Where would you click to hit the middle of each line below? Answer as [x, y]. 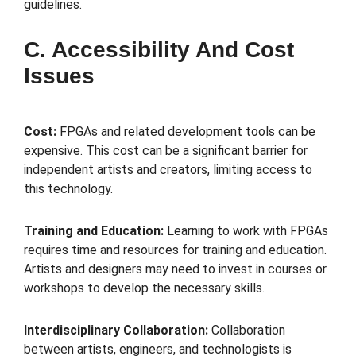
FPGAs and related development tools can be [186, 132]
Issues [59, 76]
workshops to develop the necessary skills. [144, 288]
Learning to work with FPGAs [248, 231]
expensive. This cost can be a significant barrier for [166, 151]
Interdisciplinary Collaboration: [116, 330]
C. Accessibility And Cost [159, 50]
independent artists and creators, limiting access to [168, 170]
